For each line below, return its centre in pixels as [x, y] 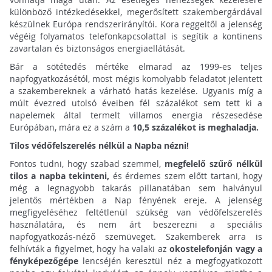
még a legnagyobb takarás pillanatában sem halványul [136, 188]
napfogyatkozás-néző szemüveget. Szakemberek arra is [136, 236]
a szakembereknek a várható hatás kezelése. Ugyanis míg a [136, 90]
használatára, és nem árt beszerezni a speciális [136, 224]
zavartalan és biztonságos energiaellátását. [97, 48]
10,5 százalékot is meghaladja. [194, 127]
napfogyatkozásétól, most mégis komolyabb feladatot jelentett [136, 78]
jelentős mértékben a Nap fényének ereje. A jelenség [136, 200]
